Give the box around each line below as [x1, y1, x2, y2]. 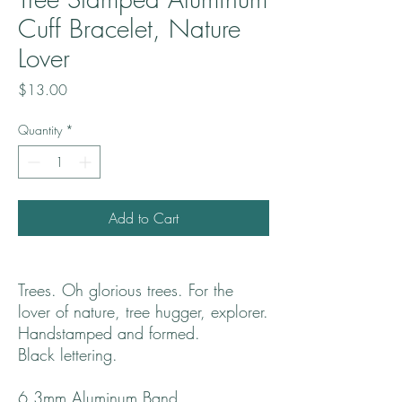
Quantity [18, 121, 62, 139]
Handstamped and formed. [18, 322, 200, 345]
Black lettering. [18, 344, 118, 366]
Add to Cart [109, 208, 179, 229]
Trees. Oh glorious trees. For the [18, 279, 233, 301]
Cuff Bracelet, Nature [18, 12, 240, 46]
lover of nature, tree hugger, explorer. [18, 301, 268, 323]
